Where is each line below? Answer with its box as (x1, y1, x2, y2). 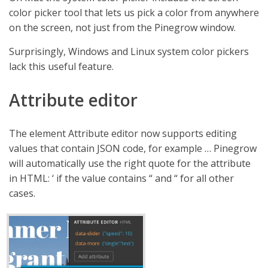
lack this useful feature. (9, 59, 114, 73)
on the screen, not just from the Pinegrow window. (9, 20, 236, 34)
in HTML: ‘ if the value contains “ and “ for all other (9, 171, 234, 185)
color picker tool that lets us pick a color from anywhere (9, 5, 259, 19)
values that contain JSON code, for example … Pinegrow (9, 141, 257, 155)
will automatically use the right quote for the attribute (9, 156, 251, 170)
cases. (9, 186, 35, 200)
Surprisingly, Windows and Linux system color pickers (9, 44, 249, 58)
